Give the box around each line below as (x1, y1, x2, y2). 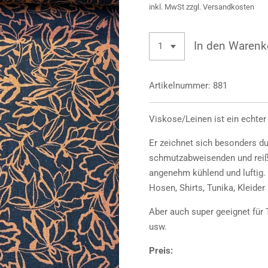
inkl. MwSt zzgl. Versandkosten (149, 2, 254, 12)
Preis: (149, 245, 175, 256)
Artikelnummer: (149, 80, 211, 91)
